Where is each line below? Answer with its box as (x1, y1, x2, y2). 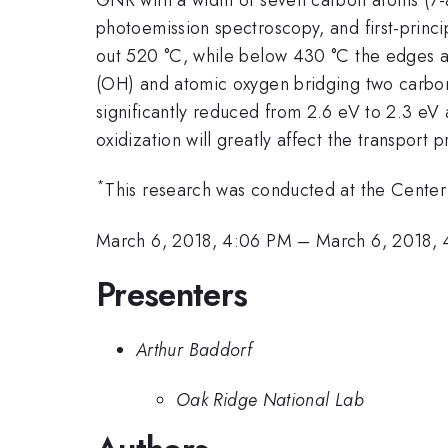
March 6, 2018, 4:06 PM (96, 227, 292, 254)
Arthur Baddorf (136, 336, 253, 363)
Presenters (96, 271, 248, 319)
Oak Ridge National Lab (176, 387, 364, 414)
